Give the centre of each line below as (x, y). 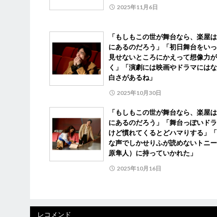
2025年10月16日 (139, 168)
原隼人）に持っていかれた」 (153, 153)
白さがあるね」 (132, 77)
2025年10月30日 (139, 93)
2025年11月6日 (137, 7)
